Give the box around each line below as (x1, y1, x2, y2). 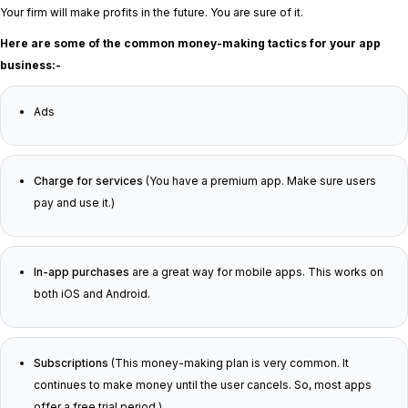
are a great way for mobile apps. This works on (129, 264, 383, 279)
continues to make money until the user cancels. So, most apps (34, 377, 372, 392)
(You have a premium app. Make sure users (143, 173, 376, 188)
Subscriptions (34, 355, 108, 370)
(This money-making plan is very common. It (108, 355, 349, 370)
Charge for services (34, 173, 143, 188)
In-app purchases (34, 264, 129, 279)
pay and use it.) (34, 195, 115, 209)
